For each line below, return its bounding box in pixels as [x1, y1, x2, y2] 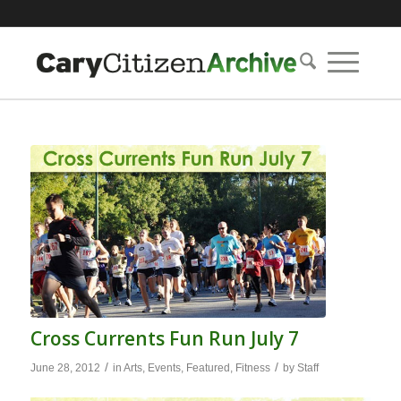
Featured [185, 361, 230, 374]
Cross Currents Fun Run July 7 [30, 325, 299, 351]
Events [147, 361, 181, 374]
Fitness [235, 361, 270, 374]
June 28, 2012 [30, 361, 100, 374]
